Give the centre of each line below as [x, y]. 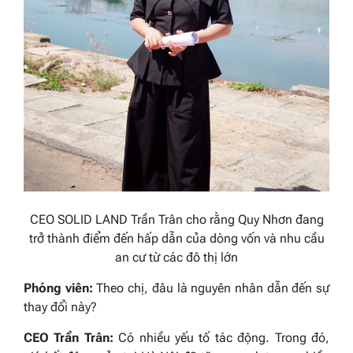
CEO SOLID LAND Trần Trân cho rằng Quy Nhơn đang [176, 219]
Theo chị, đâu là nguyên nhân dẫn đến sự [213, 288]
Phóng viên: [58, 288]
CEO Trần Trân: [69, 338]
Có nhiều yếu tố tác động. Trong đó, [221, 338]
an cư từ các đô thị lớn [176, 257]
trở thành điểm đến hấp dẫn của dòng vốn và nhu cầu [176, 238]
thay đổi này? [60, 307]
